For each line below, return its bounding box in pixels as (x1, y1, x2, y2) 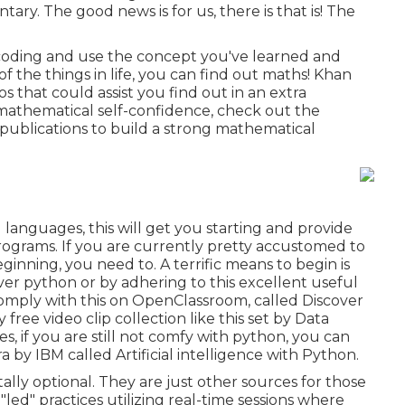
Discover (298, 291, 363, 309)
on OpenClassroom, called (109, 291, 298, 309)
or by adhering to (77, 273, 210, 291)
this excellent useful (210, 273, 358, 291)
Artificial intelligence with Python (116, 345, 356, 363)
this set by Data (219, 309, 329, 327)
